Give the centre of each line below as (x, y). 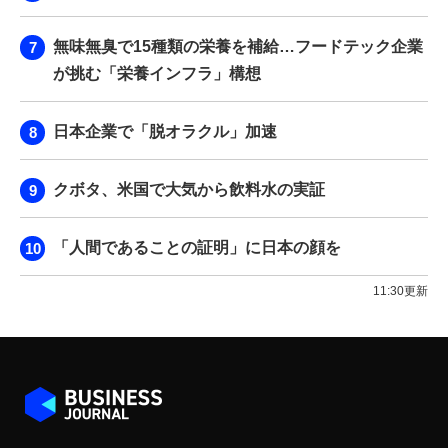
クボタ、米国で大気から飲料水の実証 (189, 189)
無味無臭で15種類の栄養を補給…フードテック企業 (238, 46)
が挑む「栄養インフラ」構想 (157, 73)
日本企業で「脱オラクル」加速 (165, 131)
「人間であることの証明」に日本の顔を (197, 247)
